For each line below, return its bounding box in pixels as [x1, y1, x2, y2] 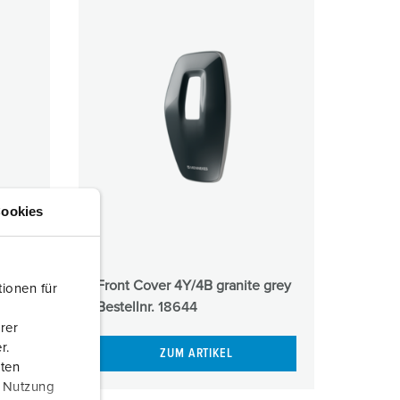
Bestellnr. [96, 299, 158, 314]
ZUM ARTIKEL [160, 347, 233, 361]
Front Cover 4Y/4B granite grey [96, 278, 291, 293]
